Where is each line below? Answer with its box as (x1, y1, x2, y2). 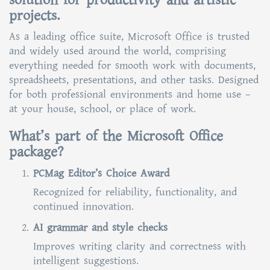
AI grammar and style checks (33, 220, 168, 235)
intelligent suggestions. (33, 253, 139, 268)
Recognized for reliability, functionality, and (33, 184, 237, 199)
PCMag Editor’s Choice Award (33, 166, 169, 181)
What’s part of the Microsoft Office (9, 126, 223, 146)
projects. (9, 5, 60, 26)
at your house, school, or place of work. (9, 101, 196, 116)
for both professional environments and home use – (9, 87, 250, 102)
